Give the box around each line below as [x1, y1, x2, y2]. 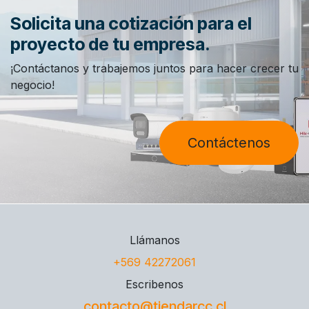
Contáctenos [188, 134, 270, 152]
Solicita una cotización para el [10, 13, 252, 34]
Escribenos [126, 277, 183, 291]
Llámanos [129, 232, 180, 247]
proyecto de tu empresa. [10, 34, 210, 55]
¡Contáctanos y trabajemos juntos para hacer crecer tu [10, 61, 299, 76]
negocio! [10, 78, 54, 92]
